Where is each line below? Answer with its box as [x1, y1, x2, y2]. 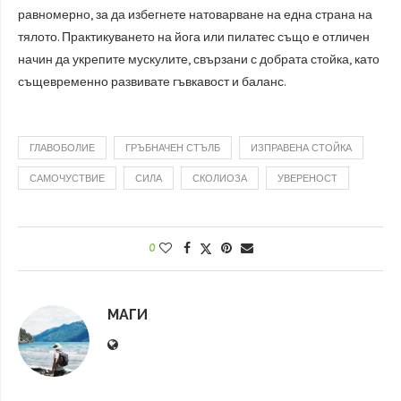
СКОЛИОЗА [192, 172, 247, 184]
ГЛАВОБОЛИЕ [30, 141, 95, 154]
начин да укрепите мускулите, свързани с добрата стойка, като [18, 51, 380, 67]
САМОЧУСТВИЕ [30, 172, 105, 184]
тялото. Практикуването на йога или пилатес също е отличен [18, 29, 370, 45]
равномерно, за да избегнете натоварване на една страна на [18, 6, 372, 22]
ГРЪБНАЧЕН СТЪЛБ [125, 141, 220, 154]
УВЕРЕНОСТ [277, 172, 337, 184]
